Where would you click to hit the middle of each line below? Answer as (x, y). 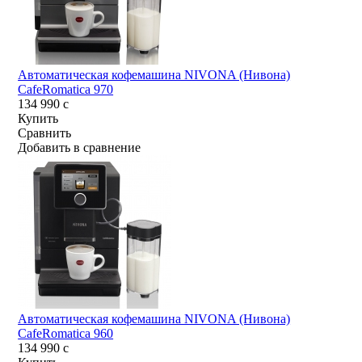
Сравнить (45, 133)
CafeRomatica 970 (66, 90)
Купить (38, 119)
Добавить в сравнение (80, 148)
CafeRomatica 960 (66, 334)
